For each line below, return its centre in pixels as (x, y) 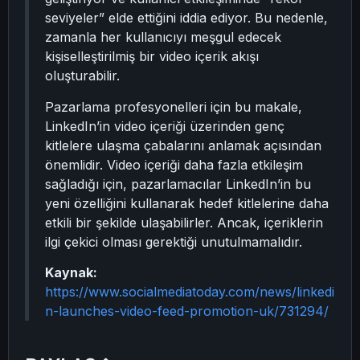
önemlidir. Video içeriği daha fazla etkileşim (174, 164)
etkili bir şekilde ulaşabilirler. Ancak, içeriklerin (184, 222)
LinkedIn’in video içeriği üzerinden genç (165, 126)
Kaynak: (71, 273)
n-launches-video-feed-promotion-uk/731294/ (187, 311)
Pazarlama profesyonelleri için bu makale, (174, 106)
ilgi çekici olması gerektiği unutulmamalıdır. (174, 241)
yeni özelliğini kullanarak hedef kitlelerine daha (187, 203)
